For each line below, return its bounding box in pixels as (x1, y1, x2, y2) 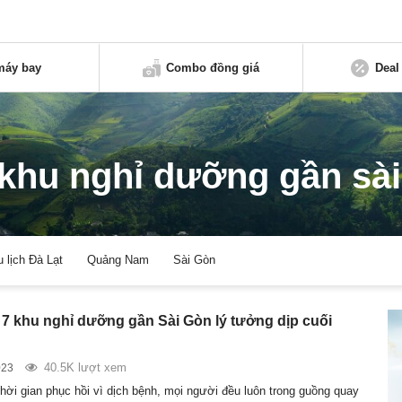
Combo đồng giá (166, 60, 260, 74)
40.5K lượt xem (43, 360, 127, 374)
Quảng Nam (87, 253, 150, 267)
